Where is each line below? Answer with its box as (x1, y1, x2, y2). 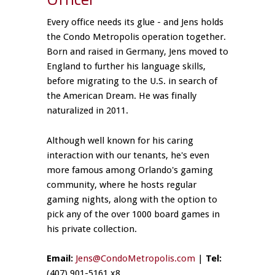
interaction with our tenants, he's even (47, 149, 210, 161)
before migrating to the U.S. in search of (47, 76, 218, 87)
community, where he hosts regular (47, 179, 197, 190)
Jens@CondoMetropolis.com (76, 252, 198, 264)
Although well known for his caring (47, 134, 194, 146)
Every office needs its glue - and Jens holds (47, 17, 224, 28)
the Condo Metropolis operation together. (47, 31, 227, 43)
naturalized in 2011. (47, 105, 129, 117)
